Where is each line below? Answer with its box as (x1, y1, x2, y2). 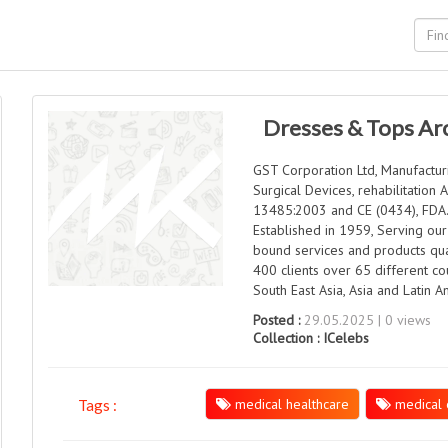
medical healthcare (230, 395, 349, 413)
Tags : (78, 396, 118, 414)
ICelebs (323, 329, 370, 347)
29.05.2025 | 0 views (300, 311, 432, 329)
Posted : (253, 311, 301, 329)
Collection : (253, 329, 324, 347)
